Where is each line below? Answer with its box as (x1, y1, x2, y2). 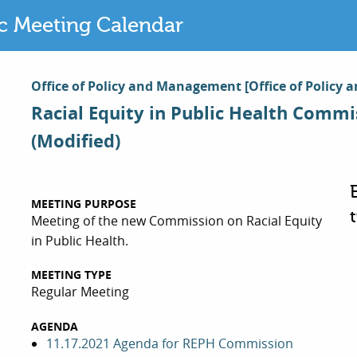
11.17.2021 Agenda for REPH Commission (46, 334, 294, 352)
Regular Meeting (30, 283, 129, 301)
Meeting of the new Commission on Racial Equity (30, 212, 322, 230)
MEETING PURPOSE (30, 196, 136, 212)
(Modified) (30, 127, 120, 153)
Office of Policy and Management (30, 77, 245, 96)
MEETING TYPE (30, 267, 112, 283)
